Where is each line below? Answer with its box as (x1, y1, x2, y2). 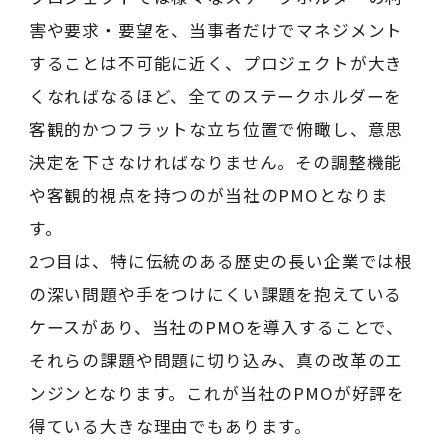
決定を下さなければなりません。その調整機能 (28, 149, 403, 174)
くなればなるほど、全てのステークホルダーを (28, 83, 403, 108)
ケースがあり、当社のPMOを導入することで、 (28, 314, 405, 339)
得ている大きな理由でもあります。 (28, 413, 313, 438)
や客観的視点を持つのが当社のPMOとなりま (28, 182, 390, 207)
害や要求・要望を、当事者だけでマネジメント (28, 17, 404, 42)
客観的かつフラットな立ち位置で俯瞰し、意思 (28, 116, 404, 141)
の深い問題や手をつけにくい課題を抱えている (28, 281, 403, 306)
